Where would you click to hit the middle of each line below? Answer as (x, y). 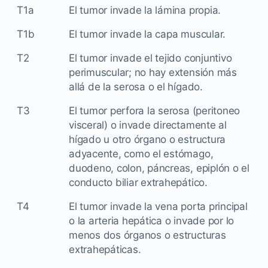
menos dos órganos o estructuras (147, 235)
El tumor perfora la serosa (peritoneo (155, 110)
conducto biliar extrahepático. (138, 182)
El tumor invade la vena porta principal (158, 206)
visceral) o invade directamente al (148, 125)
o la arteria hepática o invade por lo (152, 220)
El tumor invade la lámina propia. (145, 10)
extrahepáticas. (105, 249)
